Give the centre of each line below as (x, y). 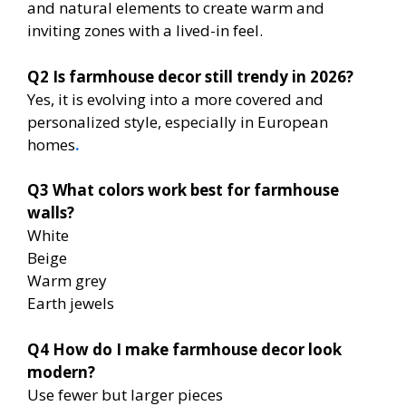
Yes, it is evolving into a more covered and (175, 99)
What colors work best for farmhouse (196, 190)
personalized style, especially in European (178, 121)
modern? (61, 372)
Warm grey (67, 281)
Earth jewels (71, 304)
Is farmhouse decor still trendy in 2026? (203, 76)
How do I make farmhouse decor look (197, 349)
